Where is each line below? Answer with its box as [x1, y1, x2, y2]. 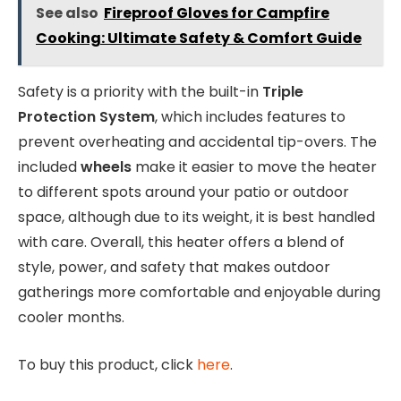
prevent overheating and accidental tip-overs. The [18, 132, 377, 153]
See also [36, 3, 98, 24]
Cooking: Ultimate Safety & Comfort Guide [36, 28, 362, 49]
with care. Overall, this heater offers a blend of [18, 232, 345, 253]
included [18, 157, 81, 178]
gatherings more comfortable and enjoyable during [18, 282, 380, 303]
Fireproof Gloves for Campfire [104, 3, 329, 24]
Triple [262, 81, 303, 103]
